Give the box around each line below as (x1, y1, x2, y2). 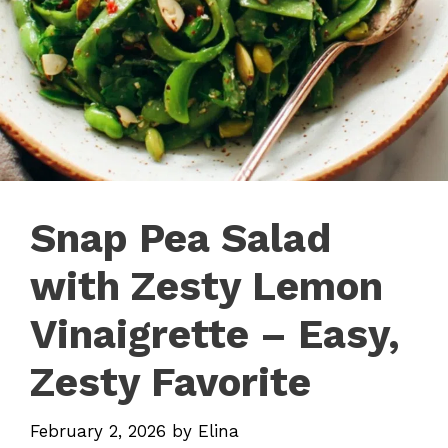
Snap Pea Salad (30, 215, 331, 262)
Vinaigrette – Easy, (30, 311, 400, 358)
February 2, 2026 (30, 420, 166, 441)
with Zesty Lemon (30, 263, 383, 310)
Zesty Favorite (30, 359, 311, 406)
